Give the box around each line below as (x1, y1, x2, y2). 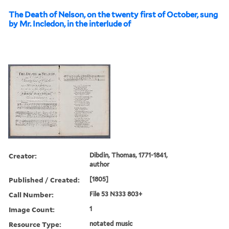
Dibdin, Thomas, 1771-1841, (89, 151, 168, 159)
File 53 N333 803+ (89, 190, 143, 198)
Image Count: (9, 204, 55, 214)
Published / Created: (9, 174, 80, 185)
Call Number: (9, 189, 54, 199)
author (89, 160, 110, 168)
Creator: (9, 150, 37, 161)
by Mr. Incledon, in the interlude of (9, 19, 131, 29)
